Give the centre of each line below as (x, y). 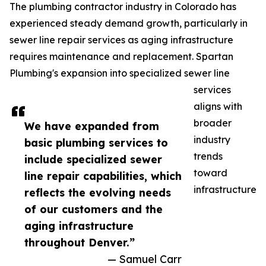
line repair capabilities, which (103, 176)
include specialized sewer (93, 159)
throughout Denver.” (80, 243)
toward (210, 173)
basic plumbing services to (96, 143)
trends (208, 156)
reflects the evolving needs (98, 193)
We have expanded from (92, 126)
